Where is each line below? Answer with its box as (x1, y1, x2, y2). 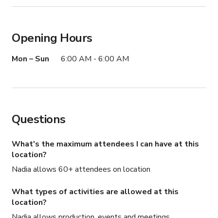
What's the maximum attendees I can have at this (12, 139, 199, 150)
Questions (12, 111, 66, 127)
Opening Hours (12, 30, 92, 46)
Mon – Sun (12, 54, 49, 65)
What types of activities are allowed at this (12, 186, 179, 198)
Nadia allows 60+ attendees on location (12, 164, 150, 175)
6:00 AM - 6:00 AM (61, 54, 129, 65)
